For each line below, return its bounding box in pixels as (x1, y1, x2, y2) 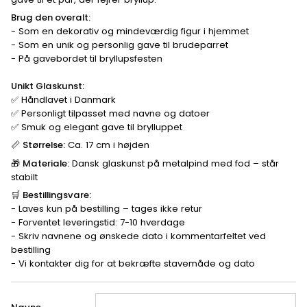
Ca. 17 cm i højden (65, 138, 149, 152)
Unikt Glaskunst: (11, 79, 84, 93)
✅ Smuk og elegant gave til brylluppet (11, 120, 182, 134)
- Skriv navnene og (11, 230, 99, 243)
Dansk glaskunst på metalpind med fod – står (69, 156, 279, 170)
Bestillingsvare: (23, 188, 91, 202)
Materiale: (23, 156, 69, 170)
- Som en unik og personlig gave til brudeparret (11, 38, 228, 52)
